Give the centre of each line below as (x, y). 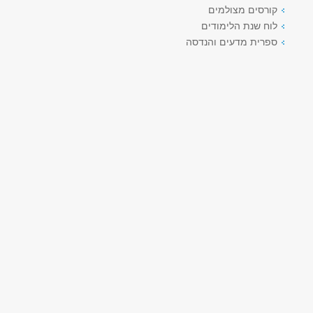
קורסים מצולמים (243, 10)
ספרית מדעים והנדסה (232, 42)
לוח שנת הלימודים (239, 26)
